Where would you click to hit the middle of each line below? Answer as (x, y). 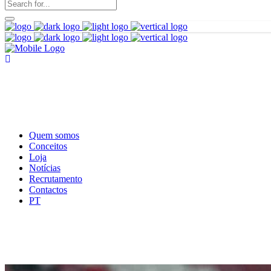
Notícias (45, 168)
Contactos (48, 190)
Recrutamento (56, 179)
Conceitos (48, 146)
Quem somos (54, 135)
